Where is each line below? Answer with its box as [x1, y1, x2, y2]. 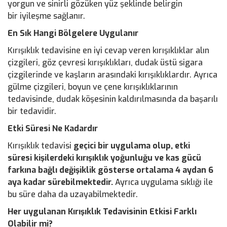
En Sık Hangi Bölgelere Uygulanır [8, 28, 138, 39]
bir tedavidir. [8, 106, 56, 117]
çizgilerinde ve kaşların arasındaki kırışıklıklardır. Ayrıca [8, 69, 217, 80]
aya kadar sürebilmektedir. [8, 177, 113, 187]
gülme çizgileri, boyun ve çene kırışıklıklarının [8, 82, 178, 92]
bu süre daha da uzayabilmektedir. [8, 189, 138, 200]
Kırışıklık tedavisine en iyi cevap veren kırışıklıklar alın [8, 45, 209, 56]
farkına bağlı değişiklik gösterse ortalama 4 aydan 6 [8, 165, 213, 175]
